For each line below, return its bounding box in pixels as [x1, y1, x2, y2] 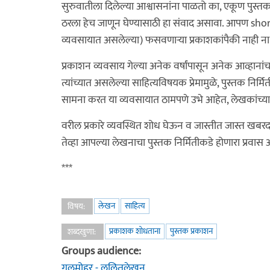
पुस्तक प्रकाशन [170, 224, 213, 238]
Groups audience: [61, 242, 143, 260]
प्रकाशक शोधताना [109, 224, 160, 238]
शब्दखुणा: [67, 225, 98, 239]
